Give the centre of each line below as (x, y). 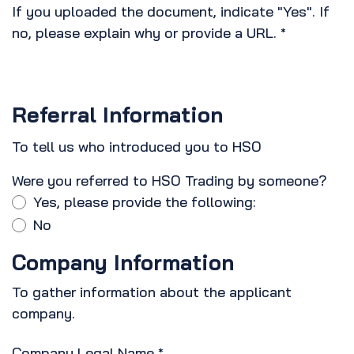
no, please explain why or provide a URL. (146, 33)
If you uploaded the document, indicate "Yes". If (171, 12)
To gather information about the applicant (152, 292)
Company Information (123, 263)
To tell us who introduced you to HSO (137, 147)
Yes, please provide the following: (145, 202)
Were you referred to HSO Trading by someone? (169, 181)
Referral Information (117, 115)
